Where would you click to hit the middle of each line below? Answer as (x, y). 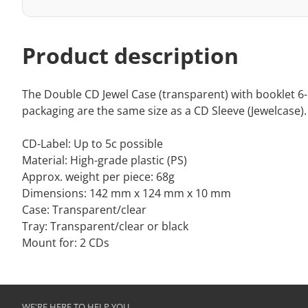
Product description (130, 56)
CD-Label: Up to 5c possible (92, 144)
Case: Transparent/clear (84, 210)
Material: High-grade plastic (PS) (104, 161)
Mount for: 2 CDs (66, 243)
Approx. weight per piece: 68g (98, 177)
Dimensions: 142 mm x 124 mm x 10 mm (126, 194)
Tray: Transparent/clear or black (105, 227)
